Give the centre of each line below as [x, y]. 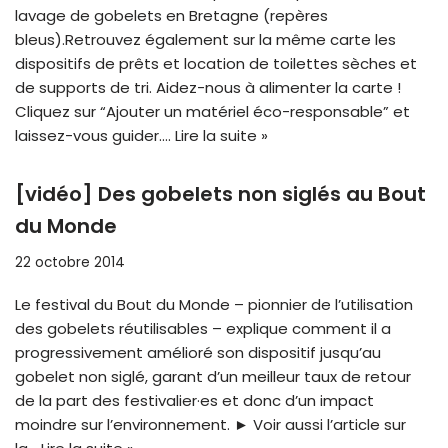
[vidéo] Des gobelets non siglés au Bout [220, 194]
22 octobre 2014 [70, 263]
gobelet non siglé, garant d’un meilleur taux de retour [213, 377]
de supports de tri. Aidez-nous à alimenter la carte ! [208, 88]
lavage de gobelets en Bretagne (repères [171, 16]
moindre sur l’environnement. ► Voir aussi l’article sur [210, 425]
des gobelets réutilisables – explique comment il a [203, 329]
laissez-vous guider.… [95, 136]
